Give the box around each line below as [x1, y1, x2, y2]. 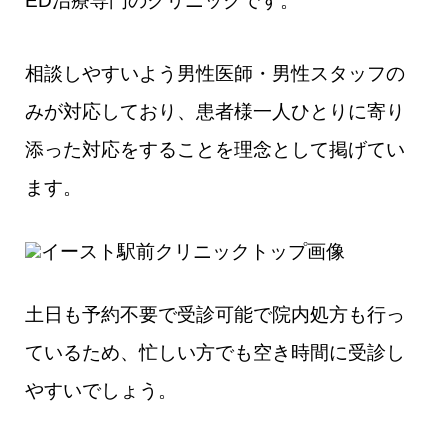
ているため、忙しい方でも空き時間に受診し [25, 342, 405, 364]
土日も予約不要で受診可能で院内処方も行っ [25, 304, 405, 326]
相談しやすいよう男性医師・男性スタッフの [25, 63, 405, 85]
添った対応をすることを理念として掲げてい [25, 139, 405, 161]
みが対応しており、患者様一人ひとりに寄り [25, 101, 405, 123]
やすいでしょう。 [25, 380, 177, 402]
